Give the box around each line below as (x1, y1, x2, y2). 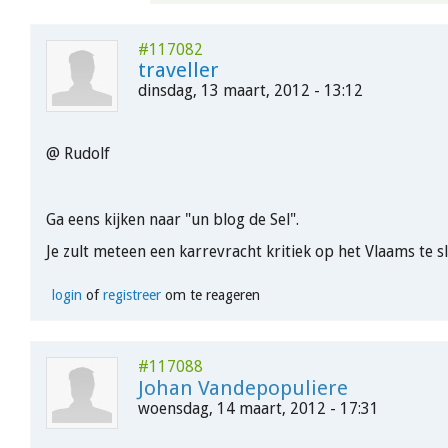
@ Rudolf (46, 144, 110, 164)
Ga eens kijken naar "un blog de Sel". (46, 209, 299, 229)
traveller (138, 58, 219, 83)
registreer (102, 287, 161, 304)
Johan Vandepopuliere (138, 376, 348, 401)
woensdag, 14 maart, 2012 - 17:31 (138, 399, 379, 419)
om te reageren (160, 287, 260, 304)
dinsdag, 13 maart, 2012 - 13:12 (138, 81, 363, 101)
